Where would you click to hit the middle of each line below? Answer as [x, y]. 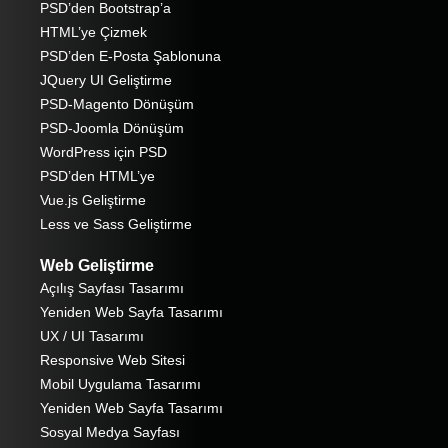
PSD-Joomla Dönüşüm [112, 128]
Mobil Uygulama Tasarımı [120, 384]
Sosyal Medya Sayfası [110, 432]
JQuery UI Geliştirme [106, 80]
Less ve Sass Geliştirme [116, 224]
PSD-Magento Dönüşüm [117, 104]
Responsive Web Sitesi [112, 360]
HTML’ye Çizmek [93, 32]
